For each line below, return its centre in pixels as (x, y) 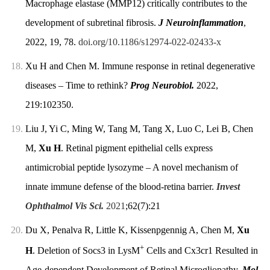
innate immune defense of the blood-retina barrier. (121, 186)
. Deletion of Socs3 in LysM (86, 251)
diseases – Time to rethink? (77, 85)
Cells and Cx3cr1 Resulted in (201, 251)
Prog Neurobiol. (162, 85)
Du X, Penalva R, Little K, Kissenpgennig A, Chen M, (131, 230)
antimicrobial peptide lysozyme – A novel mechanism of (131, 167)
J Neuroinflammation (201, 22)
